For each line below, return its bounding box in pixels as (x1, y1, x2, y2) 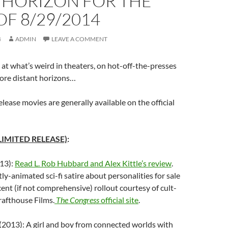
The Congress (56, 195, 99, 205)
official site (99, 195, 138, 205)
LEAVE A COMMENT (51, 35, 107, 43)
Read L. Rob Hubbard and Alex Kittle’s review (15, 158, 172, 168)
